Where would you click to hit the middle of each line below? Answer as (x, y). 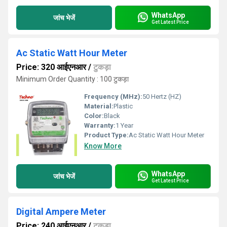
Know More (103, 146)
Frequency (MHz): (113, 97)
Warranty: (100, 125)
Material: (99, 106)
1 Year (124, 125)
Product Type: (106, 135)
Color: (94, 116)
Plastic (123, 106)
